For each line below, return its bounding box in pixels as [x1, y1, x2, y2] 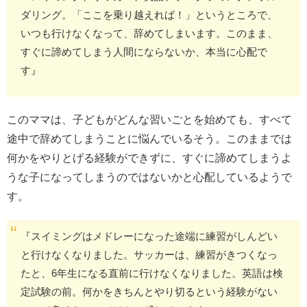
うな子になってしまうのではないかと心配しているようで [7, 171, 292, 184]
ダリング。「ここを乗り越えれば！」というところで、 [21, 9, 278, 21]
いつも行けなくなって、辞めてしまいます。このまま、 [21, 27, 278, 40]
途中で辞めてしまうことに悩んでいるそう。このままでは [7, 133, 292, 145]
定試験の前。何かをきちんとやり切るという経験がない [21, 286, 278, 298]
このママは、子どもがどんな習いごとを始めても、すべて [7, 114, 292, 126]
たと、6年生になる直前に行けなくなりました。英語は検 [21, 267, 283, 280]
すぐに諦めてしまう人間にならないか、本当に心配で [21, 46, 267, 58]
